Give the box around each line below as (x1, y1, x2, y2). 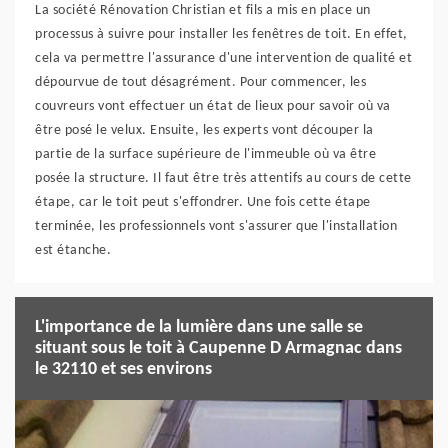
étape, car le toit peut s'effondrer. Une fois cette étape (35, 194, 371, 210)
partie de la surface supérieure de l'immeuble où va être (35, 146, 376, 162)
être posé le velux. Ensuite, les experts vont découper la (35, 122, 374, 138)
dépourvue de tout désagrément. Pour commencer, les (35, 74, 366, 90)
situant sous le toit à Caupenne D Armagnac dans (35, 338, 402, 358)
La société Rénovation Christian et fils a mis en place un (35, 2, 371, 18)
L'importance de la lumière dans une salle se (35, 317, 363, 337)
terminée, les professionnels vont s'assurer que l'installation (35, 218, 397, 234)
